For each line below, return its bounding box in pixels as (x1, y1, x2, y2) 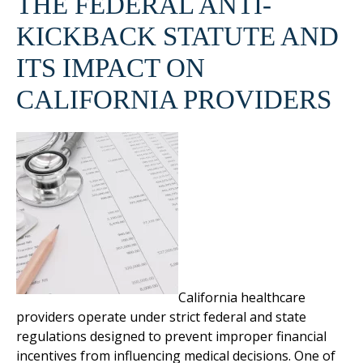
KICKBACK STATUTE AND (16, 21, 339, 51)
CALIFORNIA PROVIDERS (16, 84, 331, 114)
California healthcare (178, 288, 305, 306)
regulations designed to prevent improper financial (16, 327, 327, 345)
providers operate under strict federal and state (16, 307, 306, 326)
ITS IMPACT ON (16, 53, 205, 83)
